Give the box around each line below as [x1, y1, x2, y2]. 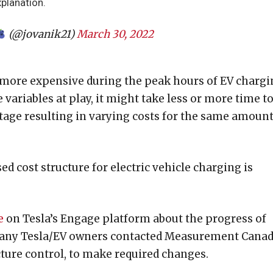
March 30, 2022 [76, 27, 154, 41]
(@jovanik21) [5, 27, 77, 41]
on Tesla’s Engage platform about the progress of [4, 212, 266, 225]
